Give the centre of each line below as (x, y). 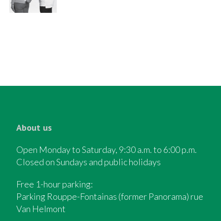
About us (34, 128)
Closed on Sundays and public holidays (88, 162)
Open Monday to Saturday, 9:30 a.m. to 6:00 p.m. (106, 149)
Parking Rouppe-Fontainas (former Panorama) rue (110, 196)
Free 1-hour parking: (54, 184)
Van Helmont (41, 209)
